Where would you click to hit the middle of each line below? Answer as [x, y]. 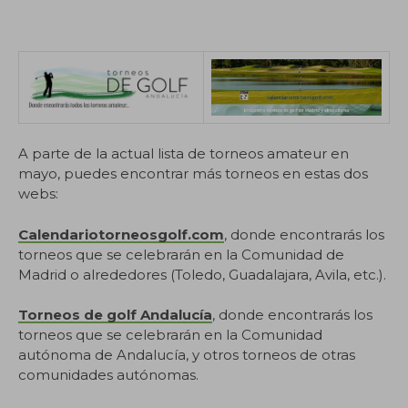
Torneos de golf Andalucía [115, 315]
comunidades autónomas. [108, 375]
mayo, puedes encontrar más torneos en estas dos [193, 173]
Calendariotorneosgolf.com [121, 234]
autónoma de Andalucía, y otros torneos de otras [187, 355]
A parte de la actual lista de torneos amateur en [184, 153]
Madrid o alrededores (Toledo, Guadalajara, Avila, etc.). [202, 274]
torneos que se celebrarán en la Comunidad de [181, 254]
